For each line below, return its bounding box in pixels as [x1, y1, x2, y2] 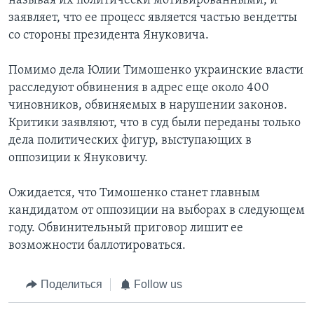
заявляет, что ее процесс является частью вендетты [8, 11, 297, 25]
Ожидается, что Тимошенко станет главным [8, 186, 260, 200]
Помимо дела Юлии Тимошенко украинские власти [8, 64, 303, 78]
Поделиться [40, 278, 102, 291]
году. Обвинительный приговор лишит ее [8, 221, 243, 235]
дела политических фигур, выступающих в [8, 134, 252, 148]
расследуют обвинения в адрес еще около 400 [8, 81, 269, 95]
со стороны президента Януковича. [8, 29, 209, 43]
